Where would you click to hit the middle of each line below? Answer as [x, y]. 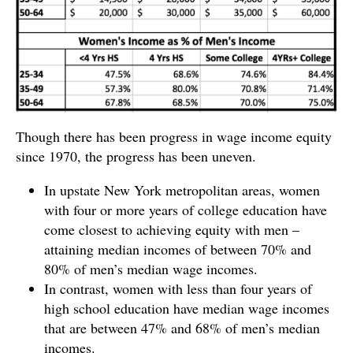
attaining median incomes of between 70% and [178, 249]
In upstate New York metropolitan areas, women [182, 190]
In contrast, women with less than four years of [178, 288]
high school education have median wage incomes [187, 308]
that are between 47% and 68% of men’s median [182, 327]
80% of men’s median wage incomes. [151, 268]
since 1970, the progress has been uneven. [136, 156]
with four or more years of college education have [186, 209]
